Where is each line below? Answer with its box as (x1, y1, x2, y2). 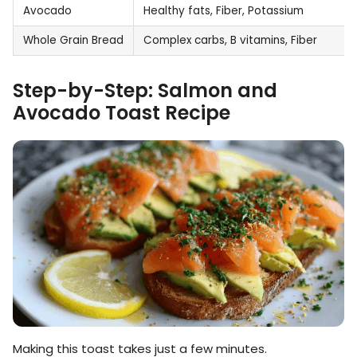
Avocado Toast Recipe (13, 99, 230, 126)
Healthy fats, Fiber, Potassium (143, 2, 304, 18)
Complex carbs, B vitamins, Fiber (143, 32, 317, 48)
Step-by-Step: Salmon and (13, 76, 277, 104)
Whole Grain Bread (23, 32, 124, 48)
